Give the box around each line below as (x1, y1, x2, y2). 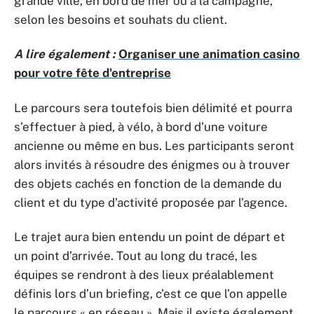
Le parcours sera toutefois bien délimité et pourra (14, 100, 292, 115)
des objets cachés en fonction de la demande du (14, 176, 282, 191)
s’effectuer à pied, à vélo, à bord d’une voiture (14, 119, 268, 134)
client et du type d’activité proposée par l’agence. (14, 195, 287, 210)
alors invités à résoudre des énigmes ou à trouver (14, 157, 290, 172)
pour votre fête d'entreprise (14, 66, 171, 80)
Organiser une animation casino (118, 47, 300, 61)
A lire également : (14, 47, 116, 61)
